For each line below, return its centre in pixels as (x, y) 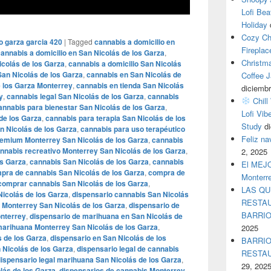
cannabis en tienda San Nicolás (130, 85)
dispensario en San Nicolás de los (108, 238)
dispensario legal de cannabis (128, 249)
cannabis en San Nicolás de (134, 74)
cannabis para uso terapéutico (133, 129)
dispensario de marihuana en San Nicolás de (106, 216)
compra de (167, 172)
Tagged (80, 41)
